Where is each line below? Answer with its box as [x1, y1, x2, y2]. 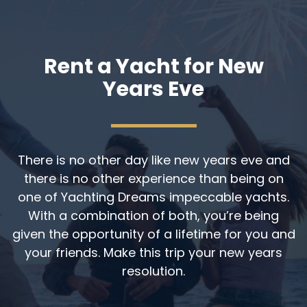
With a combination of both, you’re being [28, 206, 279, 224]
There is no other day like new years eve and [17, 151, 290, 169]
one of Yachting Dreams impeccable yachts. [18, 188, 289, 206]
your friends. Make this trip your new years [25, 243, 282, 261]
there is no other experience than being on [23, 169, 284, 187]
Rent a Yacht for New [43, 51, 264, 81]
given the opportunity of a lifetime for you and [12, 225, 295, 243]
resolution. [122, 262, 185, 280]
